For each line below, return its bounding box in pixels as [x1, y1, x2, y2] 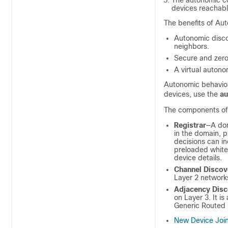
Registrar [174, 121, 206, 129]
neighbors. [174, 42, 209, 50]
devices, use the [164, 90, 220, 98]
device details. [174, 154, 222, 162]
